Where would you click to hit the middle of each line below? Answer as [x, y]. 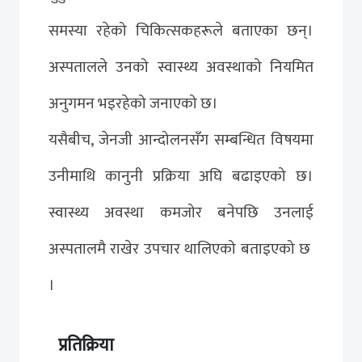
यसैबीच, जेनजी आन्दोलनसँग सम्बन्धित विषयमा [181, 139]
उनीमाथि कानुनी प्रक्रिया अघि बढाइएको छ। [181, 176]
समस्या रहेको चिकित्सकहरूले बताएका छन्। [181, 30]
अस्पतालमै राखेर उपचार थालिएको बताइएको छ [181, 248]
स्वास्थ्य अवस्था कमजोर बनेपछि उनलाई [181, 212]
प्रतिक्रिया [86, 345]
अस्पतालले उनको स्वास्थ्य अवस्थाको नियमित [181, 67]
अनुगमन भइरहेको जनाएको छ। [133, 103]
